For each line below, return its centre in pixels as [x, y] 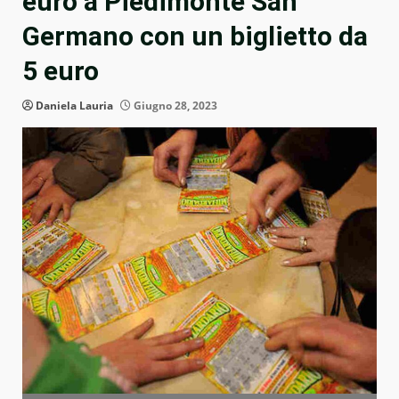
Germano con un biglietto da [195, 37]
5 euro [61, 71]
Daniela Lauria [74, 106]
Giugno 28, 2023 [174, 106]
